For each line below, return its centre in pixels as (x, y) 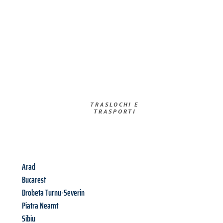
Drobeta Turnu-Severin (53, 193)
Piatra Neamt (40, 206)
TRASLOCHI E (115, 105)
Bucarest (34, 180)
